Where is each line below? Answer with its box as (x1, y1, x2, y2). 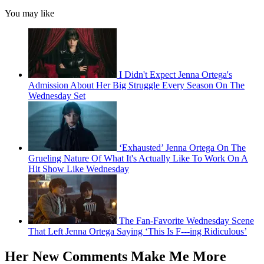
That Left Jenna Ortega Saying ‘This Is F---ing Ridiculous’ (28, 226, 247, 236)
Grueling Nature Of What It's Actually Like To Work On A (28, 153, 248, 163)
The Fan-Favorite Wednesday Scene (119, 215, 254, 226)
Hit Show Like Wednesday (28, 163, 129, 174)
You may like (5, 8, 54, 18)
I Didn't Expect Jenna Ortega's (119, 69, 232, 80)
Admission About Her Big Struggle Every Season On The (28, 80, 245, 90)
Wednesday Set (28, 90, 85, 101)
